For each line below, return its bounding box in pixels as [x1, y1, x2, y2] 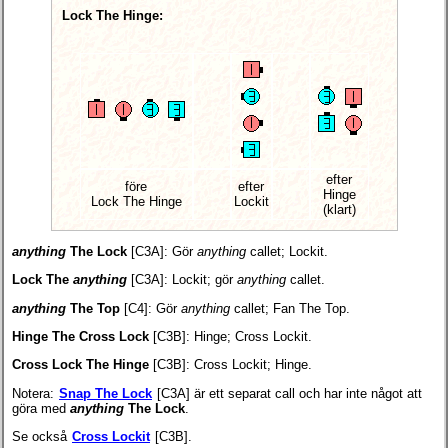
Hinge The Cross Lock [12, 328, 149, 344]
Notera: [12, 385, 58, 401]
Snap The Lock [59, 385, 152, 401]
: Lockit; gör [164, 272, 237, 288]
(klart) [322, 201, 356, 217]
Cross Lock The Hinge [12, 357, 149, 373]
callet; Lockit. [246, 243, 328, 259]
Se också [12, 428, 71, 444]
